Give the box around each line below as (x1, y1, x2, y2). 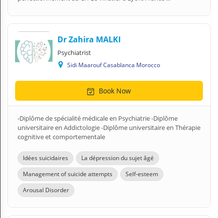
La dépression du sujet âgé (81, 154, 154, 162)
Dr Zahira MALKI (57, 34, 121, 45)
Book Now (97, 86, 131, 95)
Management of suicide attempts (23, 170, 112, 178)
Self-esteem (126, 170, 158, 178)
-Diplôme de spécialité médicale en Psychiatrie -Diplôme (18, 114, 178, 123)
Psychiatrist (57, 48, 91, 57)
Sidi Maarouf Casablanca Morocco (66, 61, 165, 69)
